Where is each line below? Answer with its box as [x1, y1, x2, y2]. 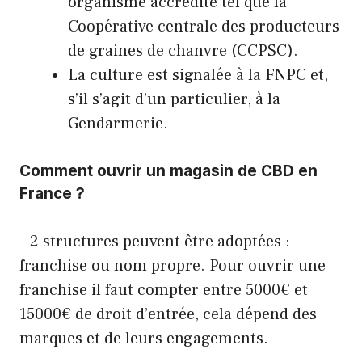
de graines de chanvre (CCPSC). [68, 40, 298, 61]
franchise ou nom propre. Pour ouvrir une [19, 255, 326, 276]
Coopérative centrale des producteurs [68, 15, 339, 37]
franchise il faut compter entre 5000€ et [19, 279, 308, 301]
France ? [19, 183, 85, 203]
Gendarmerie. [68, 112, 168, 134]
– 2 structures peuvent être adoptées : [19, 230, 290, 252]
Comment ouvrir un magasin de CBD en [19, 161, 318, 180]
